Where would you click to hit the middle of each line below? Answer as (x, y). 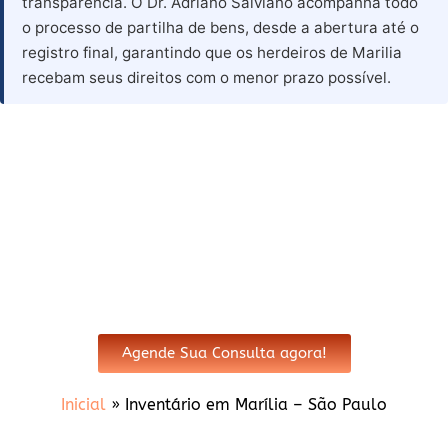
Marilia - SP (224, 273)
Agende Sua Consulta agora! (224, 353)
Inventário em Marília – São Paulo (256, 405)
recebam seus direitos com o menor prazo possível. (206, 78)
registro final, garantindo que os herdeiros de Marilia (212, 53)
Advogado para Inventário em (224, 200)
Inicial (83, 405)
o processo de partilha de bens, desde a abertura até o (220, 28)
